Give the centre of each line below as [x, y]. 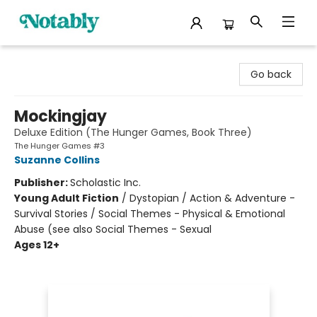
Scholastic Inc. [105, 183]
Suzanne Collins [57, 160]
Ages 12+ [37, 245]
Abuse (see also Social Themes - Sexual [113, 229]
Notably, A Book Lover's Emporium [93, 59]
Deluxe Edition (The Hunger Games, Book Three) [133, 132]
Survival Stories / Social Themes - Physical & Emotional [150, 214]
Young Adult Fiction [67, 198]
